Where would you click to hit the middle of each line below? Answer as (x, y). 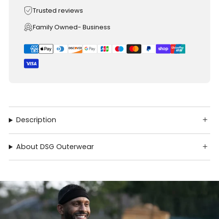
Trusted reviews (58, 11)
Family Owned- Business (72, 27)
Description (36, 120)
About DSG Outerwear (55, 147)
